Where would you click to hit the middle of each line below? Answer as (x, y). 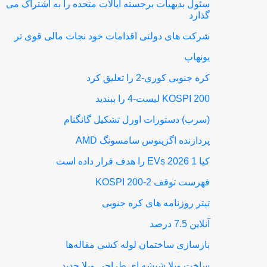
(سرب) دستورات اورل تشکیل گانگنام (137, 119)
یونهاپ (197, 57)
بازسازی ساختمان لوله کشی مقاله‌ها (138, 245)
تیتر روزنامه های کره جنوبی (156, 203)
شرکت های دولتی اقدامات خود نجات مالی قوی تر (112, 36)
